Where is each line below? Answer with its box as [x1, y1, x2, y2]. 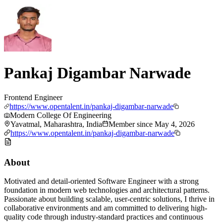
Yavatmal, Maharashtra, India [10, 119, 102, 128]
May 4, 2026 [155, 119, 195, 128]
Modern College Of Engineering [10, 111, 111, 119]
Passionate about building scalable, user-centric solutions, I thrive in [4, 195, 215, 204]
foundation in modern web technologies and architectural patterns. [4, 186, 210, 195]
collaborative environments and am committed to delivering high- [4, 204, 207, 213]
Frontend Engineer [4, 93, 62, 102]
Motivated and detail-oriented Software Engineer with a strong [4, 177, 199, 186]
